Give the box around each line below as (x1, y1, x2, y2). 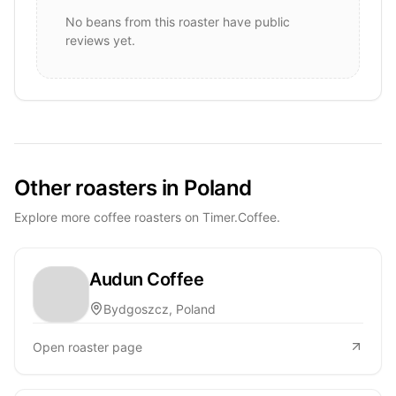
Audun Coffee (89, 268, 203, 290)
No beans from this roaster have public (65, 13, 290, 29)
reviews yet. (65, 32, 135, 48)
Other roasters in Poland (14, 174, 252, 201)
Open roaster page (33, 339, 142, 354)
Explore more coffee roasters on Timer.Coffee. (14, 209, 280, 225)
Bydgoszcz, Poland (103, 301, 216, 316)
